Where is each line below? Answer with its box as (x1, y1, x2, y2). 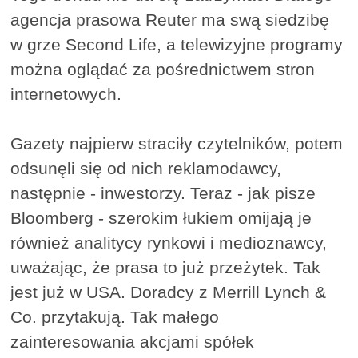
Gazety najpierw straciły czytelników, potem (10, 134, 344, 153)
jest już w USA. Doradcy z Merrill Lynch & (10, 283, 327, 302)
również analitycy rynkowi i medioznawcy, (10, 233, 328, 253)
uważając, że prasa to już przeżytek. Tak (10, 258, 321, 277)
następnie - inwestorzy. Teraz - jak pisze (10, 184, 316, 203)
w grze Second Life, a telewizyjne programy (10, 35, 344, 54)
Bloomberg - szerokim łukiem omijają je (10, 209, 312, 228)
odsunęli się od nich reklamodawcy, (10, 159, 282, 178)
